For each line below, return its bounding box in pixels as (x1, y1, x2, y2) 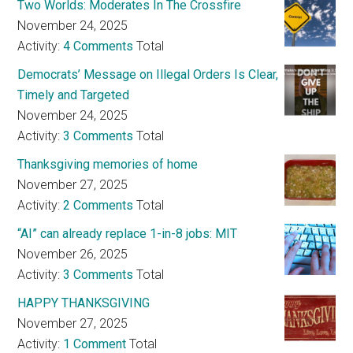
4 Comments (63, 39, 134, 54)
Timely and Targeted (17, 87, 130, 103)
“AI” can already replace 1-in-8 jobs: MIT (17, 226, 238, 242)
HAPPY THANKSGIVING (17, 295, 150, 311)
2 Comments (63, 198, 134, 214)
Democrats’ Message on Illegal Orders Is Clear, (17, 67, 279, 83)
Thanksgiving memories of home (17, 157, 199, 173)
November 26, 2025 (17, 247, 128, 262)
